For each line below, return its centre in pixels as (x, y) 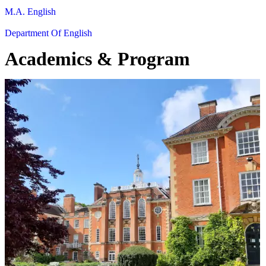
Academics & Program (97, 58)
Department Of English (48, 33)
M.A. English (30, 11)
